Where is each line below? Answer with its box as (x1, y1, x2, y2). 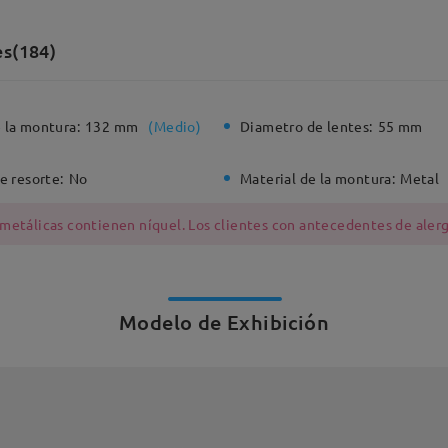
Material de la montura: (240, 169, 396, 188)
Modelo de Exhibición (119, 309, 329, 336)
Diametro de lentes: (240, 117, 373, 135)
